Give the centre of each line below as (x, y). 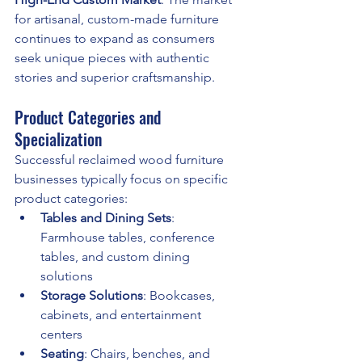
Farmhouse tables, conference (129, 238)
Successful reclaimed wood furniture (121, 160)
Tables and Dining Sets (106, 218)
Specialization (58, 139)
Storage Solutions (92, 296)
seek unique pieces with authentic (114, 58)
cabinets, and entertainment (122, 315)
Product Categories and (90, 118)
